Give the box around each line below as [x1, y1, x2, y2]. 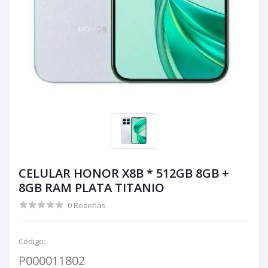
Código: [19, 235, 45, 246]
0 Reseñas [68, 199, 106, 211]
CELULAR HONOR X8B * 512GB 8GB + [19, 165, 229, 181]
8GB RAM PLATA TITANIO [19, 179, 165, 196]
